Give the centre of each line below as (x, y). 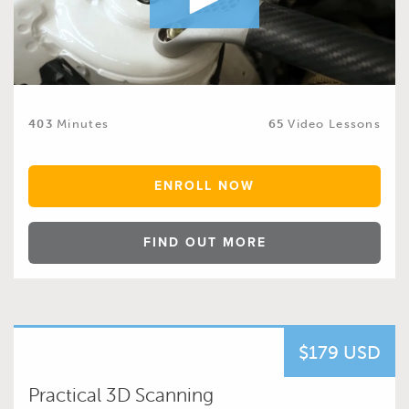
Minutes (83, 123)
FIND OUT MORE (204, 242)
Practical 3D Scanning (121, 394)
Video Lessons (332, 123)
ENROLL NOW (204, 185)
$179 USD (340, 352)
